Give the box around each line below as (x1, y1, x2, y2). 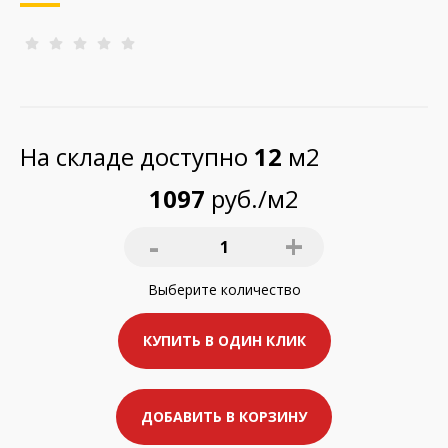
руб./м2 (205, 182, 299, 215)
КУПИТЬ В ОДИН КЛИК (142, 331, 306, 350)
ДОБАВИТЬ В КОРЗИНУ (141, 407, 307, 426)
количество (220, 280, 301, 299)
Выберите (147, 280, 221, 299)
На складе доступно (20, 140, 254, 173)
